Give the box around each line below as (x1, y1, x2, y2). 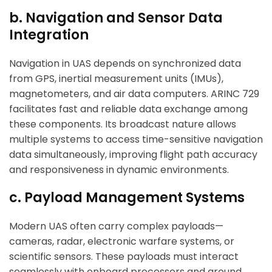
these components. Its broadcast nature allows (9, 117, 236, 132)
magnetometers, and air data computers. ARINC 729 (9, 87, 259, 101)
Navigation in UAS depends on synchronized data (9, 56, 241, 71)
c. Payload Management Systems (9, 188, 245, 208)
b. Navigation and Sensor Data (9, 8, 223, 28)
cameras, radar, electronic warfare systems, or (9, 234, 234, 249)
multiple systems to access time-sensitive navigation (9, 132, 263, 147)
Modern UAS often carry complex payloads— (9, 219, 223, 234)
